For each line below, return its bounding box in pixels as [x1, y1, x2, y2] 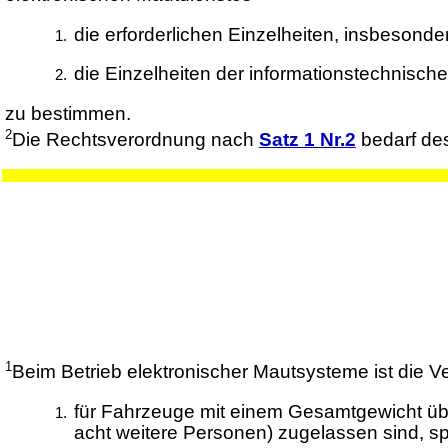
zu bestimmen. [4, 102, 131, 124]
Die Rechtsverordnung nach [11, 129, 259, 151]
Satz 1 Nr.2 [258, 129, 356, 151]
